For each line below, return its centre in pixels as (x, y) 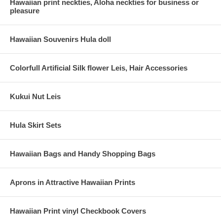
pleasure (25, 11)
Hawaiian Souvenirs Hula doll (60, 39)
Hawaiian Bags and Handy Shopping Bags (83, 154)
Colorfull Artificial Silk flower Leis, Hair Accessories (99, 68)
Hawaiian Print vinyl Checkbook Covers (78, 211)
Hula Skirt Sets (36, 125)
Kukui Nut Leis (35, 97)
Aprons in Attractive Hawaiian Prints (73, 183)
